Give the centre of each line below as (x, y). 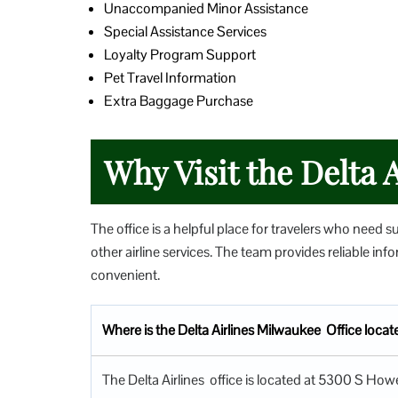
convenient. (125, 275)
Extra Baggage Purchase (179, 100)
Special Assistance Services (185, 31)
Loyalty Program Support (180, 54)
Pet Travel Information (170, 77)
